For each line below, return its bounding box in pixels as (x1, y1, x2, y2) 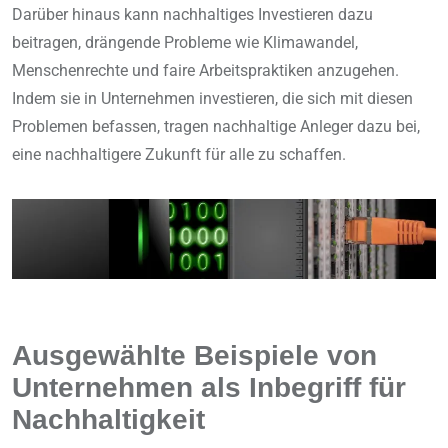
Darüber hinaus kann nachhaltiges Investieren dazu (12, 5, 373, 25)
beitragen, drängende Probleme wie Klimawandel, (12, 33, 358, 53)
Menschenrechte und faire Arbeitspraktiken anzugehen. (12, 61, 399, 81)
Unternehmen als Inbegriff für (12, 371, 406, 404)
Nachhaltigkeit (12, 403, 205, 436)
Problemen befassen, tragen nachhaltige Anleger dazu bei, (12, 117, 420, 137)
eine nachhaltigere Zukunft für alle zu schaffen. (12, 145, 346, 165)
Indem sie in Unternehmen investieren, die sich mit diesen (12, 89, 413, 109)
